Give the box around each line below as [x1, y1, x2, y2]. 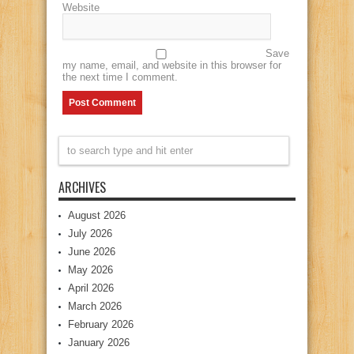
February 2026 [68, 318, 134, 331]
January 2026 [68, 337, 130, 349]
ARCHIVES [58, 178, 106, 198]
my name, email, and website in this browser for [62, 59, 281, 72]
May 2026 [68, 264, 113, 277]
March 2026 [68, 300, 122, 313]
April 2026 [68, 282, 114, 295]
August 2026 [68, 209, 126, 222]
